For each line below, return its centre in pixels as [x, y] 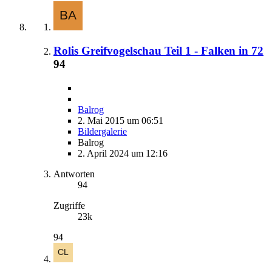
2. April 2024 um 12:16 [123, 153]
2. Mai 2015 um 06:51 [121, 120]
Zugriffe [69, 205]
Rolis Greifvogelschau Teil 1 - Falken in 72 [158, 51]
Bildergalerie [102, 131]
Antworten [74, 174]
